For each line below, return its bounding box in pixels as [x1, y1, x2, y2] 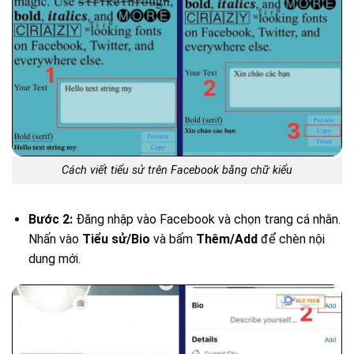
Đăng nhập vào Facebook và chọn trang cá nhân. [72, 211, 341, 227]
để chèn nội [257, 231, 325, 247]
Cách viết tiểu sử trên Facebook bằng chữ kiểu [62, 163, 292, 177]
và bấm [149, 231, 196, 247]
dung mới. [28, 250, 81, 266]
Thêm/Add [195, 231, 258, 247]
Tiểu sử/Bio [81, 231, 150, 247]
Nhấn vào [28, 231, 82, 247]
